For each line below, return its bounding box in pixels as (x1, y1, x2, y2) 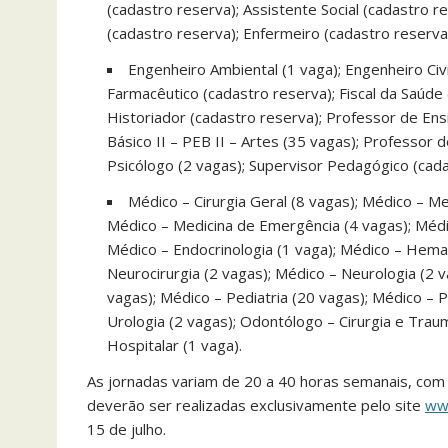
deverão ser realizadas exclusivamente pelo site (87, 394, 425, 415)
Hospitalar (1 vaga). (107, 334, 242, 355)
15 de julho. (87, 418, 166, 439)
